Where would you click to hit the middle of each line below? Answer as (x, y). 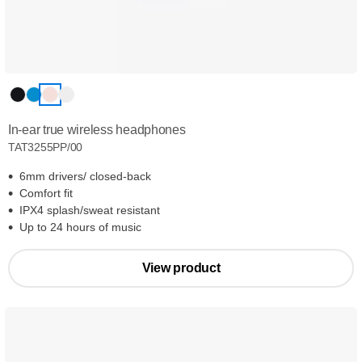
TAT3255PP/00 (46, 147)
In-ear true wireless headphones (97, 130)
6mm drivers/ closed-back (85, 176)
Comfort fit (46, 193)
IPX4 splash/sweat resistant (90, 210)
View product (181, 268)
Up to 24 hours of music (80, 227)
